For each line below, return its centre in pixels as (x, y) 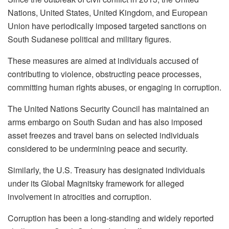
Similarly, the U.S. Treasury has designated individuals (106, 170)
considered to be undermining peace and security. (98, 149)
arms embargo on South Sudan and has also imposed (105, 122)
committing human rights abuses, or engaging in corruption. (114, 87)
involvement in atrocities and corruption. (79, 197)
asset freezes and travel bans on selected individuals (103, 135)
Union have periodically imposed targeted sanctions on (107, 26)
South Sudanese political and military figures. (89, 39)
